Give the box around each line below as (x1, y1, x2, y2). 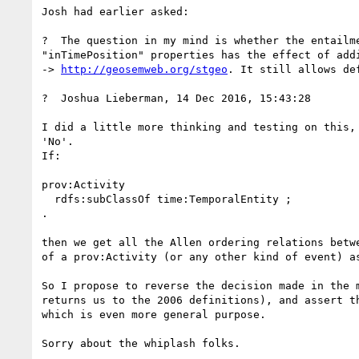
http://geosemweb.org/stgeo (61, 63, 228, 75)
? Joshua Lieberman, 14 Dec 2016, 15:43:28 (42, 91, 311, 104)
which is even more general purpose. (42, 308, 266, 321)
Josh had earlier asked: (42, 5, 189, 18)
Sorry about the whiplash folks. (42, 337, 240, 349)
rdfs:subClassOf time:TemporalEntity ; (42, 192, 54, 205)
